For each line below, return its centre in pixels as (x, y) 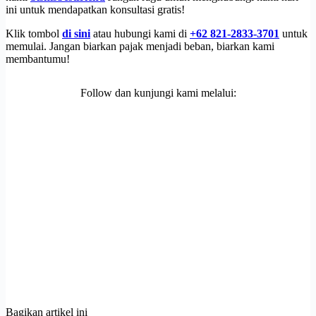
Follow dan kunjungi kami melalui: (158, 92)
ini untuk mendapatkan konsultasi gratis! (95, 9)
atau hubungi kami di (140, 33)
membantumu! (38, 59)
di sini (76, 33)
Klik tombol (34, 33)
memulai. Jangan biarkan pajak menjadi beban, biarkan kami (140, 46)
